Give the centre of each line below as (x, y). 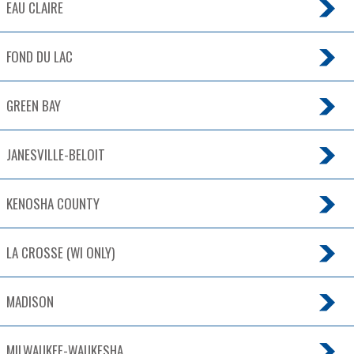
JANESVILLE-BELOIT (56, 155)
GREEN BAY (34, 106)
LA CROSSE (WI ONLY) (60, 253)
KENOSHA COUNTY (53, 204)
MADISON (30, 302)
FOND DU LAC (40, 57)
